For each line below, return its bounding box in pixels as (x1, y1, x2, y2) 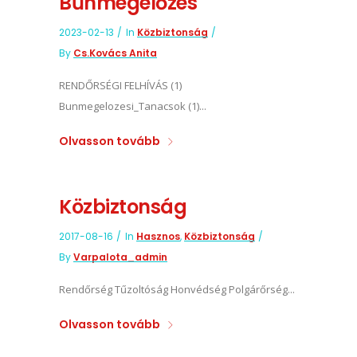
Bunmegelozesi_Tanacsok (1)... (59, 99, 206, 113)
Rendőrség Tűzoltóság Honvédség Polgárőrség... (59, 282, 295, 296)
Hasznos (136, 229, 180, 243)
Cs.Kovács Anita (73, 46, 157, 60)
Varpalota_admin (73, 250, 167, 264)
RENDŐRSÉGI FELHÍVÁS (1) (59, 78, 182, 92)
